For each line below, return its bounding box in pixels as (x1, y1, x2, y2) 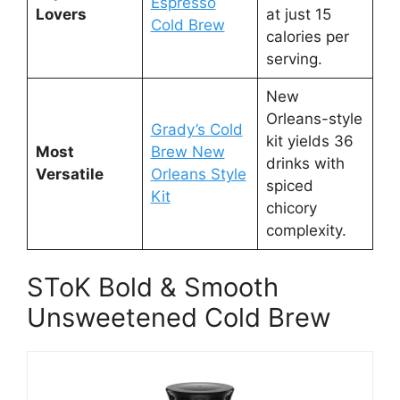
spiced (265, 176, 313, 195)
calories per (265, 27, 349, 46)
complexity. (265, 221, 346, 239)
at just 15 (265, 4, 331, 23)
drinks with (265, 154, 345, 172)
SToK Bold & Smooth (27, 271, 279, 304)
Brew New (150, 142, 225, 161)
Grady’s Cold (150, 120, 243, 138)
